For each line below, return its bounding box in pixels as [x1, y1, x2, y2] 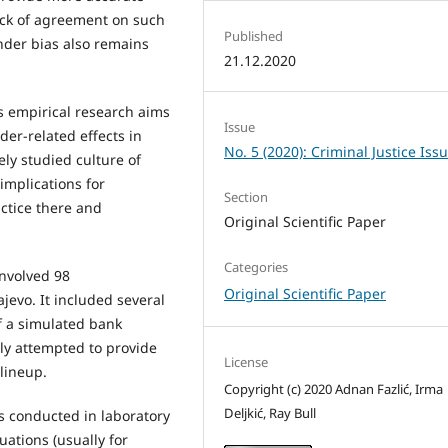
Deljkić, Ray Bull [224, 404, 317, 423]
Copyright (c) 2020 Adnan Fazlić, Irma [224, 380, 444, 399]
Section [224, 188, 269, 207]
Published [224, 27, 284, 45]
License [224, 353, 269, 372]
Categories [224, 258, 289, 277]
